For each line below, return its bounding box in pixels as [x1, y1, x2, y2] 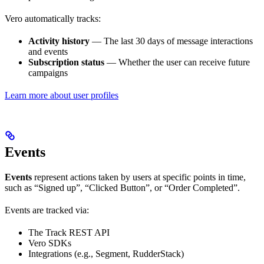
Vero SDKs [28, 237, 71, 248]
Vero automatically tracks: [5, 13, 101, 24]
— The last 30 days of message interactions [90, 35, 253, 46]
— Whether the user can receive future [104, 57, 250, 67]
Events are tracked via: [5, 204, 89, 215]
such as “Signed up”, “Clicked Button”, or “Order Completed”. [5, 182, 240, 193]
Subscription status [28, 57, 104, 67]
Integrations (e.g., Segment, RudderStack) [28, 248, 184, 259]
